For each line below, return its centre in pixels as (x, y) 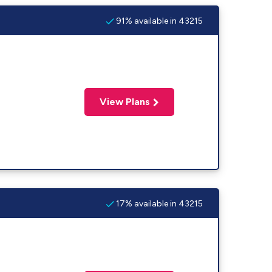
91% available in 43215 (158, 21)
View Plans (125, 102)
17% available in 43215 (158, 203)
